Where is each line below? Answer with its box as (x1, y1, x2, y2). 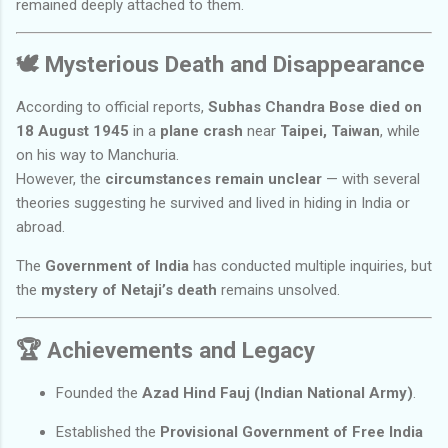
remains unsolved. (217, 281, 340, 300)
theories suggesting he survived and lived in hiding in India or (16, 194, 410, 213)
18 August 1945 (16, 122, 129, 141)
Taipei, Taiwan (280, 122, 380, 141)
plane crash (160, 122, 243, 141)
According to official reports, (16, 98, 208, 117)
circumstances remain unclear (105, 170, 322, 189)
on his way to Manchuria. (16, 146, 179, 165)
